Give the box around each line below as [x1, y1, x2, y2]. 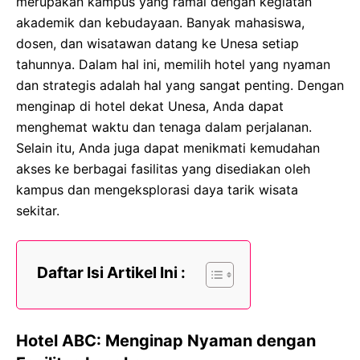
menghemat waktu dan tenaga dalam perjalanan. [16, 119, 312, 135]
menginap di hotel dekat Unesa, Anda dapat [16, 98, 284, 114]
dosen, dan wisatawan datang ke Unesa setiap [16, 35, 299, 51]
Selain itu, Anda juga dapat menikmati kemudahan [16, 140, 320, 156]
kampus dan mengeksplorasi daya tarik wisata [16, 182, 298, 198]
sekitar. [16, 202, 59, 219]
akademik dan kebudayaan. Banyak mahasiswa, [16, 14, 305, 31]
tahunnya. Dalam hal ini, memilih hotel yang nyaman [16, 56, 330, 72]
